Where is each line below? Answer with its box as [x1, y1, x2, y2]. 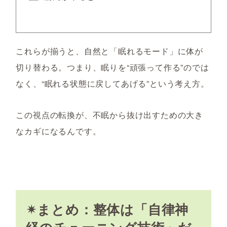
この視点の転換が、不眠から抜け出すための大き [16, 109, 203, 121]
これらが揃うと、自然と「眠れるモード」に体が [16, 45, 203, 57]
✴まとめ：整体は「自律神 [25, 200, 189, 218]
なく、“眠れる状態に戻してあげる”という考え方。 [16, 78, 209, 89]
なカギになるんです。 [16, 125, 101, 137]
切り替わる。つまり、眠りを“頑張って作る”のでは [16, 61, 209, 73]
